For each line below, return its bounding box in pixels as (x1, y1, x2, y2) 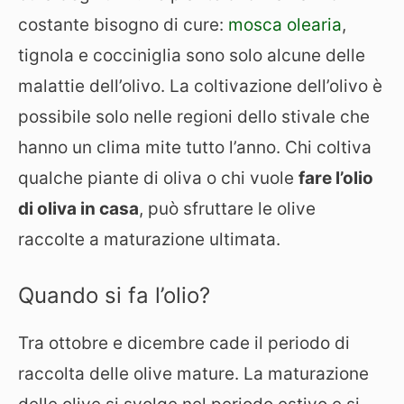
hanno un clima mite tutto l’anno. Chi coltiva (18, 136, 372, 158)
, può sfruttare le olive (139, 197, 316, 219)
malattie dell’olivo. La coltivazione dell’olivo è (18, 75, 382, 96)
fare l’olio (298, 167, 373, 188)
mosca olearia (228, 14, 342, 35)
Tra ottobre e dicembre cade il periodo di (18, 333, 350, 353)
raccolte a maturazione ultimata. (18, 228, 280, 250)
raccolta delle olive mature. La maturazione (18, 363, 369, 384)
